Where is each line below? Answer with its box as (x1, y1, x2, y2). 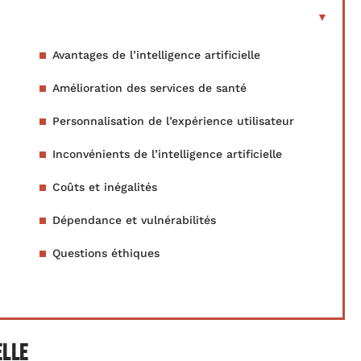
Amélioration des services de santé (52, 81, 247, 94)
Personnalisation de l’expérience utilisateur (52, 114, 294, 127)
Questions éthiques (52, 247, 160, 259)
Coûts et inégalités (52, 180, 157, 193)
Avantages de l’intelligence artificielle (52, 48, 260, 61)
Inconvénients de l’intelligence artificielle (52, 147, 282, 160)
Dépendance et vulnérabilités (52, 214, 216, 226)
